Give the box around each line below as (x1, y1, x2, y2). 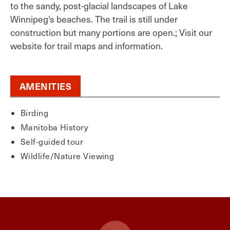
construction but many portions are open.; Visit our (10, 26, 212, 39)
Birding (21, 107, 49, 118)
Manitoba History (21, 122, 89, 132)
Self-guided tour (21, 136, 84, 147)
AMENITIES (20, 80, 72, 92)
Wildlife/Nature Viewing (21, 150, 114, 161)
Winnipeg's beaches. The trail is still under (10, 13, 178, 25)
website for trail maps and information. (10, 40, 163, 52)
